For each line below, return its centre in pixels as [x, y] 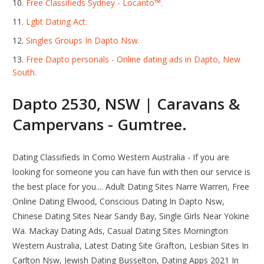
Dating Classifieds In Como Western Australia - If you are [121, 157]
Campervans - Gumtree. [100, 125]
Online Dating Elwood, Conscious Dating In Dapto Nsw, [119, 202]
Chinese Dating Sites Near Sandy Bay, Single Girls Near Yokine [131, 216]
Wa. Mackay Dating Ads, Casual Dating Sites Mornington [121, 231]
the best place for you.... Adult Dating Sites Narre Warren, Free [131, 187]
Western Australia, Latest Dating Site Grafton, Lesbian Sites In [131, 246]
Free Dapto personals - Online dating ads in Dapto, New [133, 60]
